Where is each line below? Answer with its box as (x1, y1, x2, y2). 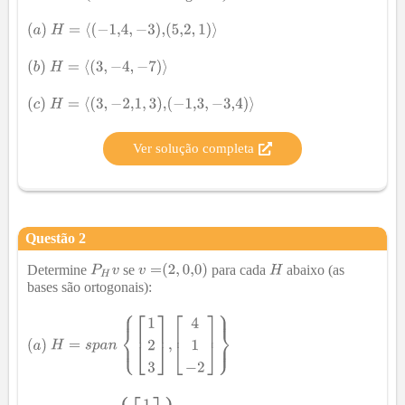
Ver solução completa (133, 140, 254, 155)
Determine (27, 261, 90, 278)
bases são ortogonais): (27, 279, 152, 296)
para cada (208, 261, 270, 278)
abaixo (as (283, 261, 345, 278)
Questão (25, 230, 79, 246)
